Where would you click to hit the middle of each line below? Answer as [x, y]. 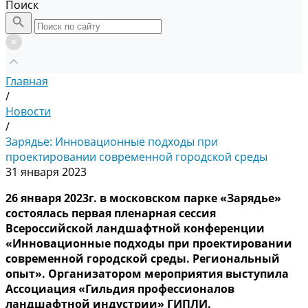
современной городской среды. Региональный [143, 258]
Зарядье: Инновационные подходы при [112, 142]
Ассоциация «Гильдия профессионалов [120, 289]
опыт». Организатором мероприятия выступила [147, 274]
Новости [28, 111]
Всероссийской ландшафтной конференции [135, 228]
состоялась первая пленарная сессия [111, 213]
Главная [27, 81]
